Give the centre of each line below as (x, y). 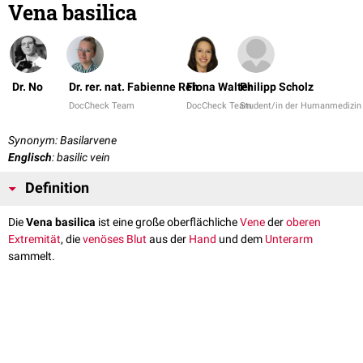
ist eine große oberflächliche (168, 222)
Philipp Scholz (277, 87)
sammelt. (32, 256)
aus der (168, 239)
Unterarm (289, 239)
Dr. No (28, 87)
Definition (57, 188)
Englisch (30, 158)
